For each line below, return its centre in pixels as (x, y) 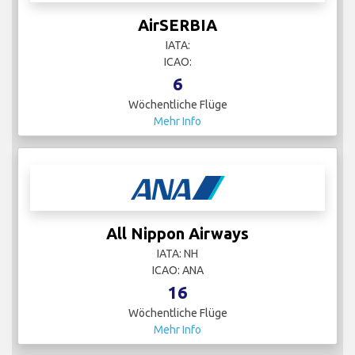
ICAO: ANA (177, 271)
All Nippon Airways (177, 234)
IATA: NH (177, 254)
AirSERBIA (177, 25)
